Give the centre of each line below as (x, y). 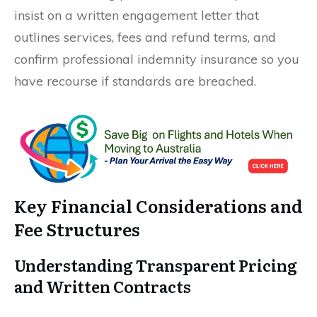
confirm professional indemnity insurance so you (157, 59)
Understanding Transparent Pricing (156, 265)
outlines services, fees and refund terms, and (145, 37)
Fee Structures (77, 229)
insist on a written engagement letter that (137, 15)
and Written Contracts (103, 286)
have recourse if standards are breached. (135, 81)
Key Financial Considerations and (158, 205)
